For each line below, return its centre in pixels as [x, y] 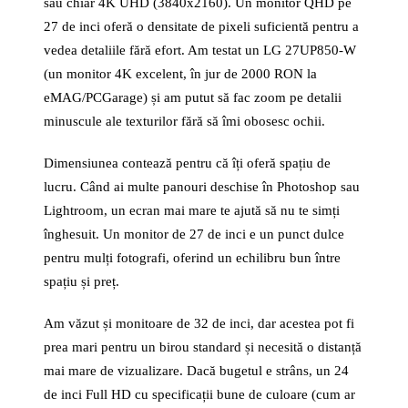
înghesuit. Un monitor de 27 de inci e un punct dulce [194, 234]
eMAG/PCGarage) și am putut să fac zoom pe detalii [193, 97]
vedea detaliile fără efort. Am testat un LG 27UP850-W [200, 50]
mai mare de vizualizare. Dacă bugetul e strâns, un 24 [196, 371]
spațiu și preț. [82, 281]
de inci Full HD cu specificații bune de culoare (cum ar [199, 394]
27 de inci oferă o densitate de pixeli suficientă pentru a [201, 26]
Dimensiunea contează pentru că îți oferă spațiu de [187, 163]
